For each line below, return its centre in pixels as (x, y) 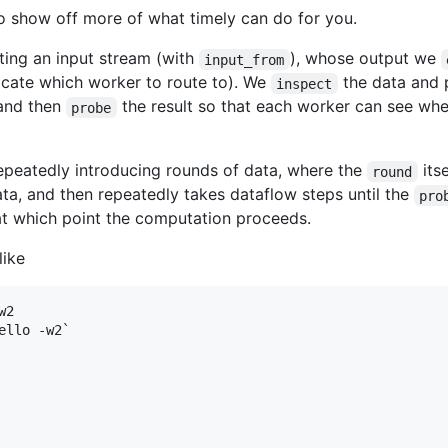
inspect (304, 83)
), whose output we (365, 58)
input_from (244, 59)
